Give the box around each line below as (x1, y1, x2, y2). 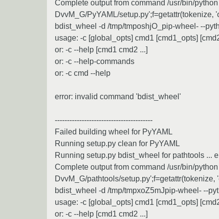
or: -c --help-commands (55, 57, 134, 66)
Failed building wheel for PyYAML (55, 127, 173, 136)
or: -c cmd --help (55, 68, 110, 77)
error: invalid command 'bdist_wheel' (55, 92, 181, 101)
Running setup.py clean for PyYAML (55, 139, 180, 148)
